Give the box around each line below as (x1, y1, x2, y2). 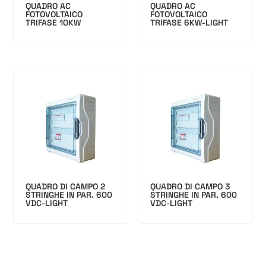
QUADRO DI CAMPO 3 (150, 180, 231, 192)
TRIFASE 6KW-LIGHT (150, 17, 229, 28)
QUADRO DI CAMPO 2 (26, 180, 106, 192)
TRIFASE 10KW (26, 17, 81, 28)
